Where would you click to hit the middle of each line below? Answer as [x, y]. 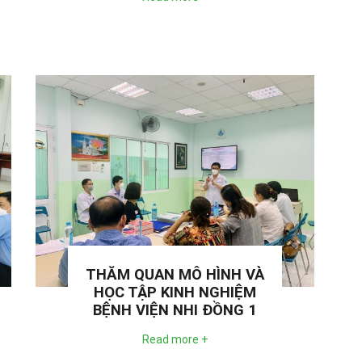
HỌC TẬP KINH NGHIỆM [175, 293]
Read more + [175, 340]
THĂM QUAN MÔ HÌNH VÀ [175, 275]
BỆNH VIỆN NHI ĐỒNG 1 [175, 311]
